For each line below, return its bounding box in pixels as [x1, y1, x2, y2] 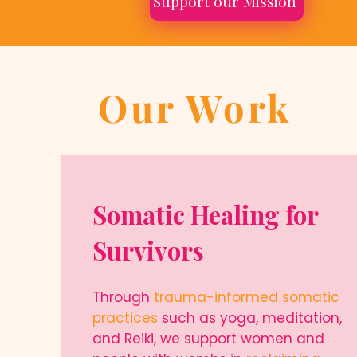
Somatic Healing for [92, 198, 318, 231]
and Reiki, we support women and [92, 329, 324, 348]
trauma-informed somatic [154, 288, 339, 307]
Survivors [92, 233, 210, 267]
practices [92, 308, 158, 328]
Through [92, 288, 154, 307]
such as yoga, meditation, [158, 308, 342, 328]
